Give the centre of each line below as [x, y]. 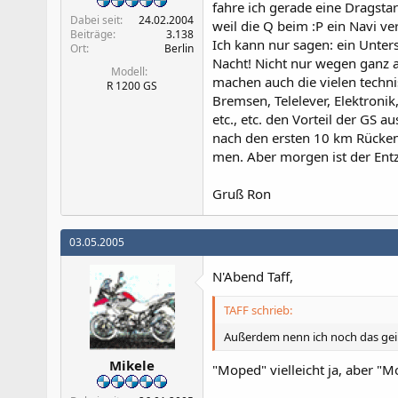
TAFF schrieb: [258, 310]
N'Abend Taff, [253, 276]
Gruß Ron [242, 193]
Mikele [132, 365]
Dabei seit [95, 20]
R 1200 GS [132, 86]
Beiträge [92, 34]
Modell [128, 72]
